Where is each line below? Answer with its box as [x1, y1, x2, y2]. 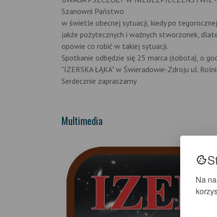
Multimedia [62, 113, 103, 128]
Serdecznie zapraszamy [62, 76, 137, 86]
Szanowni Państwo [62, 6, 124, 16]
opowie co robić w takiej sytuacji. [62, 41, 168, 51]
